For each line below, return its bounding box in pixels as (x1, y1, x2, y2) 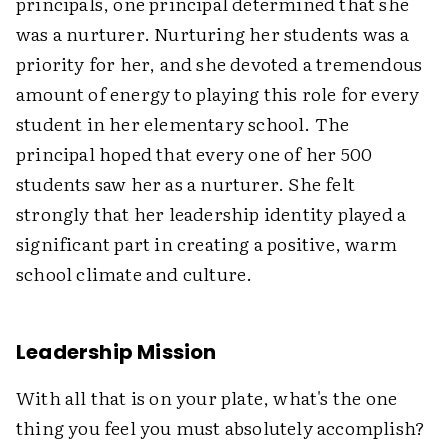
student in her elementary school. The (16, 109, 350, 137)
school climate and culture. (16, 259, 253, 287)
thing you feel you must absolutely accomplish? (16, 413, 426, 441)
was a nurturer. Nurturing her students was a (16, 19, 409, 47)
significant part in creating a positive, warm (16, 229, 398, 257)
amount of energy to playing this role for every (16, 79, 420, 107)
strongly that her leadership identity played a (16, 199, 407, 227)
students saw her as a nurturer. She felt (16, 169, 356, 197)
